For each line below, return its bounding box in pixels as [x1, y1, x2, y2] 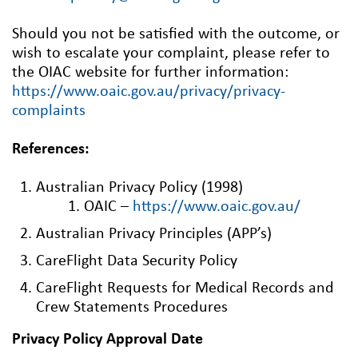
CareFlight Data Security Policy [36, 253, 237, 270]
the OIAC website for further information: [12, 65, 288, 82]
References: [12, 141, 89, 158]
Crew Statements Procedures [36, 300, 228, 316]
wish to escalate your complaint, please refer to [12, 46, 330, 62]
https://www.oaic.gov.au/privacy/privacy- [12, 84, 285, 101]
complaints [12, 103, 86, 120]
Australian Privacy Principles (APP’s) [36, 226, 272, 243]
